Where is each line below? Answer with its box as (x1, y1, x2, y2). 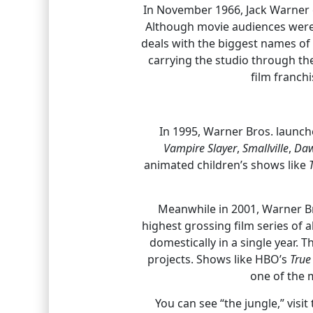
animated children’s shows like (144, 156, 309, 173)
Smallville (242, 140, 289, 156)
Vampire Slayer (163, 140, 237, 156)
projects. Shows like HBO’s (147, 251, 290, 267)
